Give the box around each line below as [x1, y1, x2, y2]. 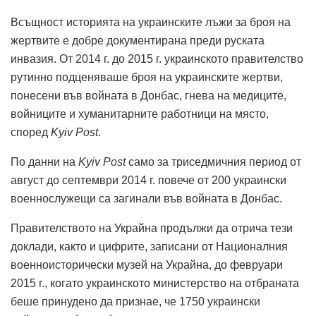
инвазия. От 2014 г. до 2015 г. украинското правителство [11, 52, 303, 65]
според [11, 126, 51, 138]
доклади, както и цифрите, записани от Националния [11, 240, 288, 253]
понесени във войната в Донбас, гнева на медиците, [11, 89, 286, 102]
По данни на [11, 155, 78, 168]
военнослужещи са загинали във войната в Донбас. [11, 192, 282, 205]
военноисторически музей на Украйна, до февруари [11, 258, 283, 271]
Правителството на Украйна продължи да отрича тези [11, 221, 293, 234]
